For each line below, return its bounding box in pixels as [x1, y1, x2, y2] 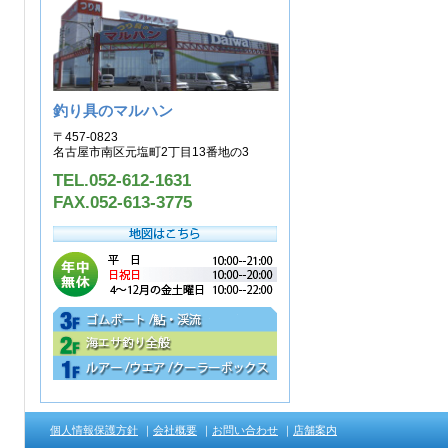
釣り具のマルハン [53, 102, 173, 119]
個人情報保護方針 [50, 424, 138, 436]
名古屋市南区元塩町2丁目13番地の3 [53, 145, 249, 159]
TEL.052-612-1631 [53, 171, 191, 190]
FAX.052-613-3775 [53, 193, 192, 212]
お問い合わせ [212, 424, 278, 436]
